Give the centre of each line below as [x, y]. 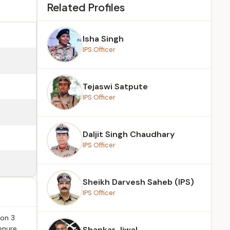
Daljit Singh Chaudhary [129, 134]
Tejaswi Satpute [115, 87]
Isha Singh [103, 39]
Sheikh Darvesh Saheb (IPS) [138, 182]
